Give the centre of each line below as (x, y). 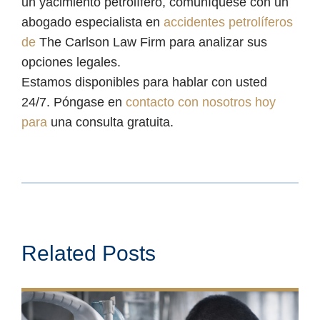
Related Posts (89, 253)
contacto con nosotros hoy (201, 102)
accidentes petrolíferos (228, 22)
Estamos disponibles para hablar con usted (144, 82)
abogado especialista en (92, 22)
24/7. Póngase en (74, 102)
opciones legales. (71, 62)
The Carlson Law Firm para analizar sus (153, 42)
